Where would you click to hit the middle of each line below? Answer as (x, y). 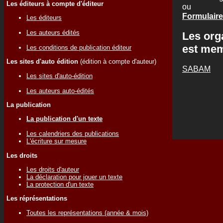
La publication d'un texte (64, 119)
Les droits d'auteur (53, 169)
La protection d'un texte (60, 184)
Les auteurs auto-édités (60, 91)
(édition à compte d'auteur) (117, 62)
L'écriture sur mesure (56, 141)
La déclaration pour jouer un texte (74, 177)
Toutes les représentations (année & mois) (87, 213)
